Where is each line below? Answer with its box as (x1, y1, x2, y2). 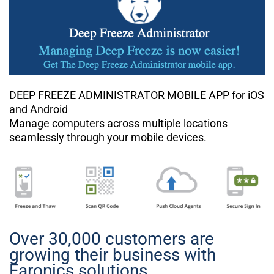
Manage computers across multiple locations (9, 116, 228, 130)
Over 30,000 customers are (9, 229, 214, 250)
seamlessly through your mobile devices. (9, 130, 207, 144)
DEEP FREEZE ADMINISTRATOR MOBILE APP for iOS (9, 88, 264, 102)
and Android (9, 102, 68, 116)
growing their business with (9, 245, 216, 265)
